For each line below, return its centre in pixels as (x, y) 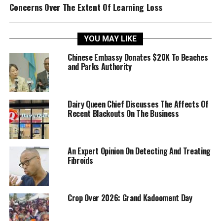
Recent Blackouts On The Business (123, 113)
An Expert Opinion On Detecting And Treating (139, 151)
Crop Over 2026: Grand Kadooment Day (130, 198)
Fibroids (80, 160)
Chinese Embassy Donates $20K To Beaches (138, 57)
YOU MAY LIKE (110, 39)
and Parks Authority (99, 67)
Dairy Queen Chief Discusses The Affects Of (138, 104)
